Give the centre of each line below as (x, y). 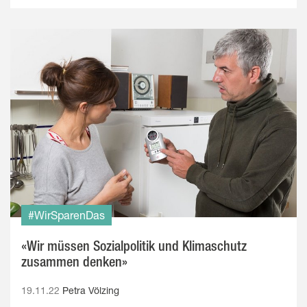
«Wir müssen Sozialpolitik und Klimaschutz (134, 246)
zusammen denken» (74, 262)
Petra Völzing (91, 291)
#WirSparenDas (66, 215)
